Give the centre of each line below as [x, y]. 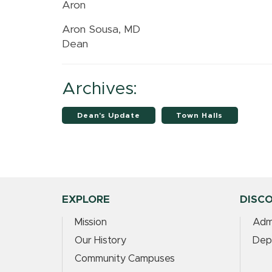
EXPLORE [86, 200]
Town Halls [200, 115]
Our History [100, 241]
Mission [91, 223]
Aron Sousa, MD [101, 30]
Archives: [100, 89]
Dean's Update [108, 115]
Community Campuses [125, 259]
